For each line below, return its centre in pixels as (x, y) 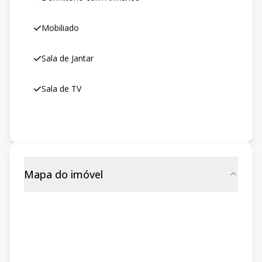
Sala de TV (61, 89)
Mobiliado (60, 28)
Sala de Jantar (68, 58)
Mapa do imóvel (63, 174)
